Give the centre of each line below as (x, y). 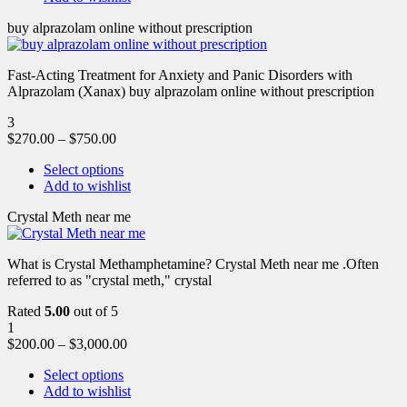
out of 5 (94, 311)
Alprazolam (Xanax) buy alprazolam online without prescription (191, 91)
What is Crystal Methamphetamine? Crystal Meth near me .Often (193, 263)
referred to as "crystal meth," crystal (109, 280)
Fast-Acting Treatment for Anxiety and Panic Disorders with (180, 74)
